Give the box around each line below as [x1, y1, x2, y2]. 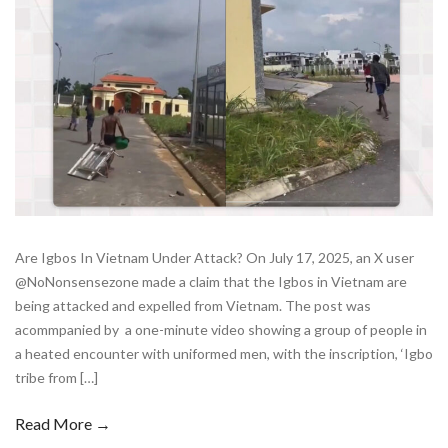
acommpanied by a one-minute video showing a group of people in [15, 320, 427, 338]
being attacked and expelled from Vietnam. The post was [15, 296, 371, 314]
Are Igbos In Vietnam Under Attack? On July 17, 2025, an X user [15, 248, 414, 266]
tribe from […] [15, 368, 98, 386]
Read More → [15, 413, 111, 433]
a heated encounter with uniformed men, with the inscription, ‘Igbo [15, 344, 433, 362]
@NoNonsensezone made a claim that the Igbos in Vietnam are [15, 272, 407, 290]
